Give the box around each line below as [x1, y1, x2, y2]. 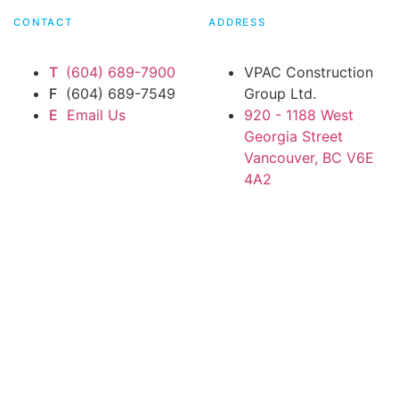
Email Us [61, 106, 126, 125]
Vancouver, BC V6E [244, 149, 374, 167]
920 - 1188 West [244, 106, 354, 125]
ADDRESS [208, 16, 267, 29]
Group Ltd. [244, 85, 316, 103]
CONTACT [12, 16, 74, 29]
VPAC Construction [244, 63, 373, 82]
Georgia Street [244, 127, 343, 146]
